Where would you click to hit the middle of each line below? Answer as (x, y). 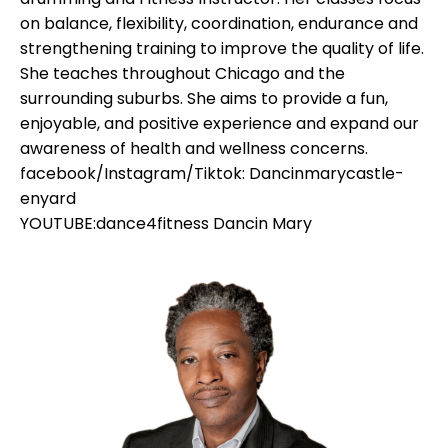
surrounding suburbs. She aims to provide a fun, (204, 99)
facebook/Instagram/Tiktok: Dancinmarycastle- (212, 174)
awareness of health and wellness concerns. (194, 149)
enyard (48, 199)
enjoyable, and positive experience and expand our (219, 124)
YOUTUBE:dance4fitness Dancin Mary (166, 224)
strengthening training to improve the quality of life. (222, 49)
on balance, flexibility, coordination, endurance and (219, 24)
